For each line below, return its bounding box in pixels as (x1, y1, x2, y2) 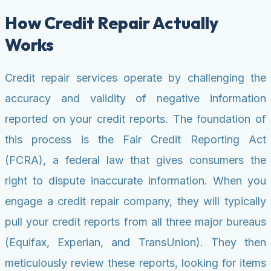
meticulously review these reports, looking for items (5, 256, 266, 270)
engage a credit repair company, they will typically (5, 195, 266, 208)
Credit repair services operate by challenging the (5, 71, 266, 85)
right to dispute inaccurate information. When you (5, 174, 266, 188)
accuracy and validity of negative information (5, 92, 266, 105)
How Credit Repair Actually (5, 12, 218, 34)
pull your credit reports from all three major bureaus (5, 215, 266, 229)
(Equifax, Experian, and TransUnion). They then (5, 236, 266, 249)
